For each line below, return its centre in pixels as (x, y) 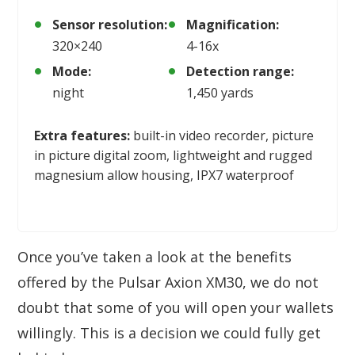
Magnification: (233, 24)
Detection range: (240, 71)
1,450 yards (220, 92)
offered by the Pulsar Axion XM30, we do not (168, 282)
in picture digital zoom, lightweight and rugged (173, 155)
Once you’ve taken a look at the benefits (155, 256)
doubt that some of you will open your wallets (176, 307)
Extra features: (82, 135)
